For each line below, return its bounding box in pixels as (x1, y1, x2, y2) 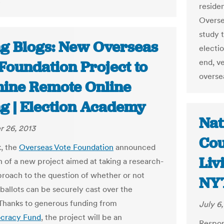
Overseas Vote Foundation (19, 142, 113, 152)
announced (113, 142, 155, 152)
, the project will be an (41, 212, 122, 222)
